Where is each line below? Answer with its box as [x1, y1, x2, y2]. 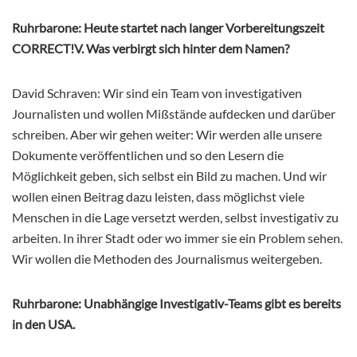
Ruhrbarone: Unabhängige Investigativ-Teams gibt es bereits [12, 296, 341, 312]
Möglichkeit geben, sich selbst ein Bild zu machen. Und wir [12, 168, 327, 184]
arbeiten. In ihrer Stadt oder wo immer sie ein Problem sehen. [12, 230, 343, 246]
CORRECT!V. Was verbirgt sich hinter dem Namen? [12, 41, 289, 57]
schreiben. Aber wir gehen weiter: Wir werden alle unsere [12, 127, 322, 143]
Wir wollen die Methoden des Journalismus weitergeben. [12, 251, 322, 267]
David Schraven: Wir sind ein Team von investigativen [12, 85, 302, 101]
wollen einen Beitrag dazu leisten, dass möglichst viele [12, 189, 304, 205]
